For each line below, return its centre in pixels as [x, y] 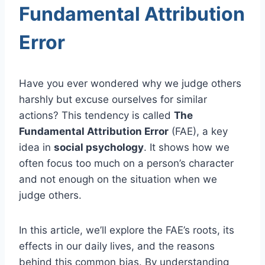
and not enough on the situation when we [118, 179]
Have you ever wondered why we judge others [130, 83]
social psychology [99, 147]
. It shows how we [187, 147]
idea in [36, 147]
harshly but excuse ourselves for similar [113, 99]
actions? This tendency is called [96, 115]
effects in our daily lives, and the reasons [117, 246]
